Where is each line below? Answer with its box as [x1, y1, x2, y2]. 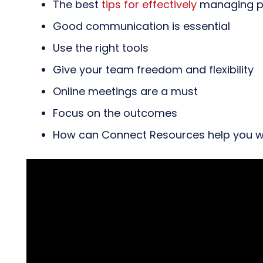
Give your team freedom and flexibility [53, 62, 254, 77]
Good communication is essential [53, 18, 230, 33]
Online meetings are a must [53, 83, 198, 99]
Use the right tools [53, 40, 149, 55]
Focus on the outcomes [53, 105, 177, 120]
